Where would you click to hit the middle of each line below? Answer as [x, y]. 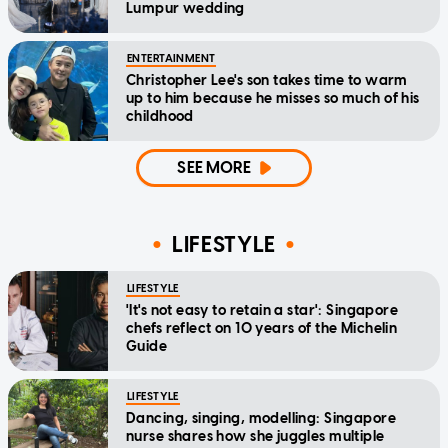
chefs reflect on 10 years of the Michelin [262, 328]
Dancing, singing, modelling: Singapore [261, 418]
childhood [160, 116]
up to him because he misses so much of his [273, 98]
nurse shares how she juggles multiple [255, 436]
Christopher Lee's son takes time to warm [267, 80]
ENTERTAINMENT [171, 58]
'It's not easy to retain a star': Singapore [262, 310]
